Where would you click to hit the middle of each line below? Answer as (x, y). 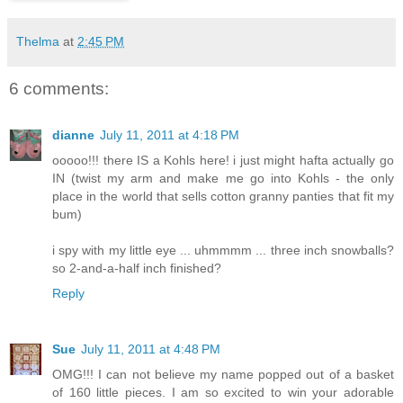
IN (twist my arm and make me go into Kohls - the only (223, 179)
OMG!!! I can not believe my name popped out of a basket (223, 375)
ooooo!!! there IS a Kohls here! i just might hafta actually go (223, 161)
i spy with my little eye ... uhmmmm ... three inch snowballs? (223, 251)
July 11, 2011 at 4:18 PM (170, 135)
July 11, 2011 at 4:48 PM (151, 349)
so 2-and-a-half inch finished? (137, 269)
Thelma (38, 42)
